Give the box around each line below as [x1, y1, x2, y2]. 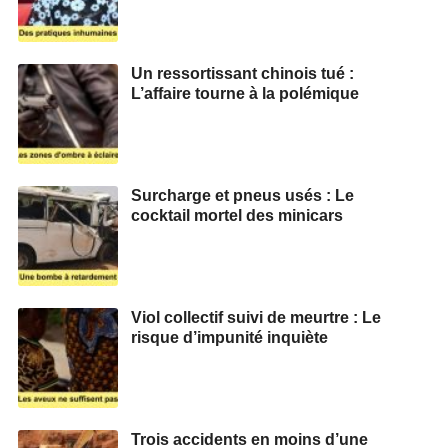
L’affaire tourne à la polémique [131, 84, 359, 102]
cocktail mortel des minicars [131, 206, 343, 224]
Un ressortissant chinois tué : [131, 64, 354, 82]
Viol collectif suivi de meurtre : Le [131, 308, 381, 326]
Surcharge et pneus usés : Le [131, 186, 354, 204]
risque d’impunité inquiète [131, 328, 328, 346]
